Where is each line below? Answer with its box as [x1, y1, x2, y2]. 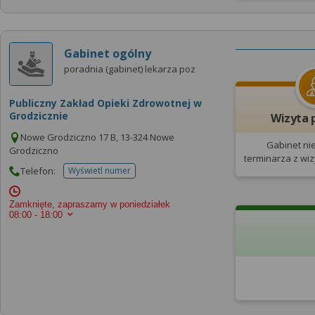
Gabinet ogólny [64, 45, 151, 61]
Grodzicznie [9, 108, 68, 122]
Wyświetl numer [68, 164, 131, 176]
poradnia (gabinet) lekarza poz [64, 62, 195, 75]
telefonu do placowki [98, 169, 182, 181]
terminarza [244, 151, 294, 165]
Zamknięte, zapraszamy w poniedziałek [9, 198, 170, 210]
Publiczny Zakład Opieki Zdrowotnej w [9, 96, 202, 110]
